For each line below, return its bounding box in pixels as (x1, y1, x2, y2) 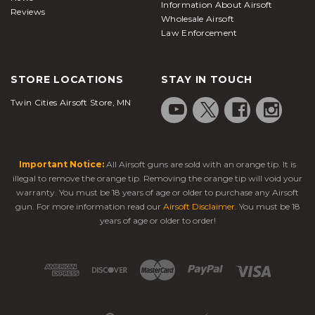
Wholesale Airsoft (161, 13, 235, 24)
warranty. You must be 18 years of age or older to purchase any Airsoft (16, 186, 299, 198)
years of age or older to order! (99, 214, 216, 226)
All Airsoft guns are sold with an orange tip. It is (104, 158, 296, 169)
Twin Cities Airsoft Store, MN (11, 96, 131, 108)
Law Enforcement (161, 27, 238, 38)
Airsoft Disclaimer (162, 200, 235, 212)
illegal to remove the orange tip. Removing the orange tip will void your (13, 172, 302, 184)
